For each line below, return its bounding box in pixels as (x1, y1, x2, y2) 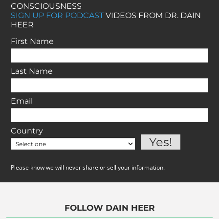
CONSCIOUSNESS (10, 1, 82, 11)
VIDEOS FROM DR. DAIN (103, 10, 201, 20)
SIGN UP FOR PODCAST (10, 10, 104, 20)
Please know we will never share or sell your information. (10, 163, 165, 172)
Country (10, 126, 43, 135)
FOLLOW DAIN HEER (64, 202, 155, 213)
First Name (10, 36, 54, 46)
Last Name (10, 66, 53, 76)
